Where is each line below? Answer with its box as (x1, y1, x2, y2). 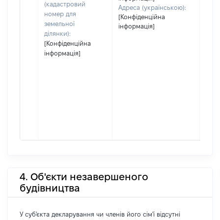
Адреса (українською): (118, 4, 186, 11)
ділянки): (44, 30, 71, 37)
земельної (44, 20, 75, 27)
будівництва (20, 182, 80, 193)
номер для (44, 10, 76, 17)
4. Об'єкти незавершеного (20, 171, 148, 182)
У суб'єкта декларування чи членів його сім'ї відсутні (20, 211, 180, 218)
